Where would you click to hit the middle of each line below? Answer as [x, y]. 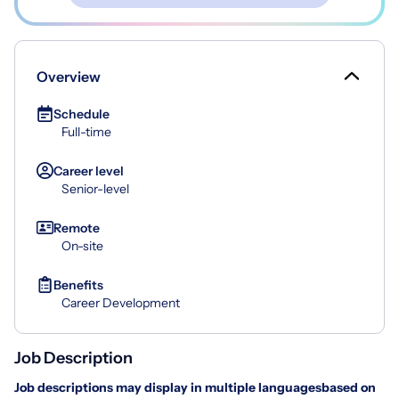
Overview [69, 76]
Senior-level [95, 188]
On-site [82, 245]
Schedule [81, 114]
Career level [89, 171]
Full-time [86, 131]
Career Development [121, 302]
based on [349, 387]
